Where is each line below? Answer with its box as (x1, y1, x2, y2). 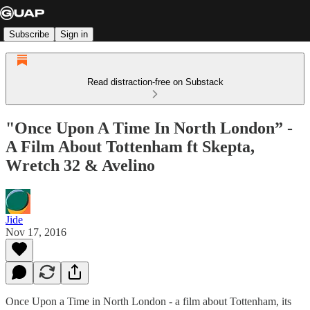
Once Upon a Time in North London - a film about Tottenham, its (6, 295, 291, 307)
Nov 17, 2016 (6, 226, 66, 238)
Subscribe (9, 28, 49, 39)
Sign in (60, 28, 88, 39)
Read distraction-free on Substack (86, 77, 224, 87)
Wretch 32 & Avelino (6, 156, 155, 174)
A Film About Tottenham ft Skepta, (6, 137, 255, 156)
